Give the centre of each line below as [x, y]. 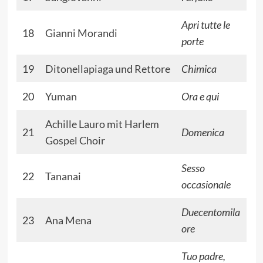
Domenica [203, 132]
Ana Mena [68, 220]
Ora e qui [200, 97]
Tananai [63, 176]
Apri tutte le [205, 25]
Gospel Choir [75, 141]
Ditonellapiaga [79, 69]
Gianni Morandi [81, 33]
